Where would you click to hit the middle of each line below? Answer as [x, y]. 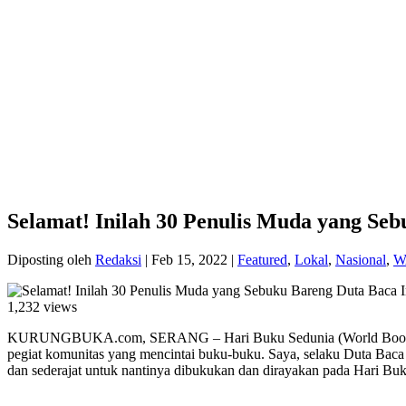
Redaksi [118, 259]
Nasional [361, 259]
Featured [262, 259]
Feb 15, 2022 [189, 259]
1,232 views [42, 306]
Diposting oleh [51, 259]
